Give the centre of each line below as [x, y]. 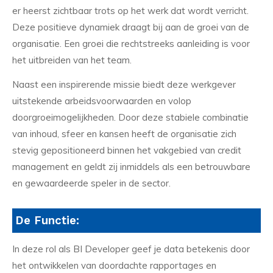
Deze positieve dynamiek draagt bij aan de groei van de [131, 27]
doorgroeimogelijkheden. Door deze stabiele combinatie [130, 118]
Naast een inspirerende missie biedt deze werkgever [124, 85]
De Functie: [47, 220]
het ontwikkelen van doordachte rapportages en [114, 265]
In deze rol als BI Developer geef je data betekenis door [131, 249]
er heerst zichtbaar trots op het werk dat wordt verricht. [130, 11]
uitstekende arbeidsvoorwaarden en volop [102, 101]
